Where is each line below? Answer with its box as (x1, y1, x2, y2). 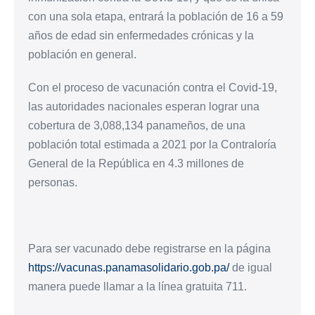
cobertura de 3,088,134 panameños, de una (28, 119, 245, 131)
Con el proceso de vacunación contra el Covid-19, (28, 81, 277, 94)
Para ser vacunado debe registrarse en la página (28, 242, 271, 255)
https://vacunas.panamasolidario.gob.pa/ (28, 261, 229, 274)
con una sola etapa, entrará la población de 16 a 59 (28, 10, 283, 22)
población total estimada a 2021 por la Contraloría (28, 138, 276, 150)
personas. (28, 176, 77, 188)
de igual (229, 261, 272, 274)
